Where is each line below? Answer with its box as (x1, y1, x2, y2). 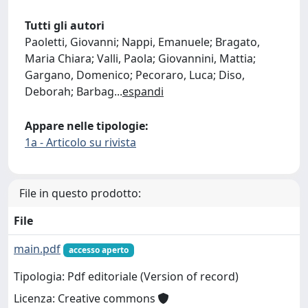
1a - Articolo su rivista (25, 135, 136, 150)
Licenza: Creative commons (14, 291, 158, 307)
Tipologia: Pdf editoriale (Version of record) (14, 269, 239, 285)
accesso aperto (68, 244, 129, 256)
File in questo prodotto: (19, 186, 141, 201)
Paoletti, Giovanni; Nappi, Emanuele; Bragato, (25, 34, 260, 49)
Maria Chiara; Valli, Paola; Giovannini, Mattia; (25, 51, 256, 66)
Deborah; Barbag (25, 84, 114, 99)
